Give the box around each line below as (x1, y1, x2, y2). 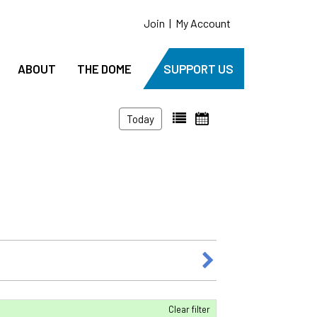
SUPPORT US (163, 62, 234, 76)
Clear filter (168, 303, 210, 315)
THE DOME (77, 62, 132, 76)
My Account (175, 16, 231, 30)
